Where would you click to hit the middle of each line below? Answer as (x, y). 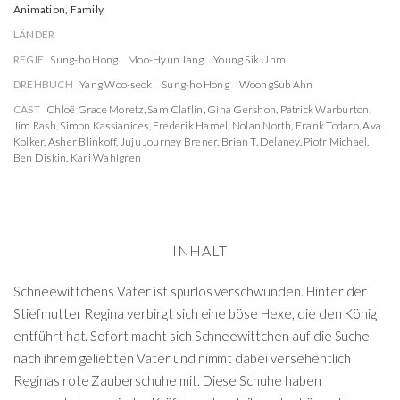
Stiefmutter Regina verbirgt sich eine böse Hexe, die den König (196, 313)
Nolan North (262, 125)
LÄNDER (34, 34)
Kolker (29, 142)
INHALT (200, 250)
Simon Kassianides (104, 125)
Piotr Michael (336, 142)
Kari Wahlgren (106, 158)
